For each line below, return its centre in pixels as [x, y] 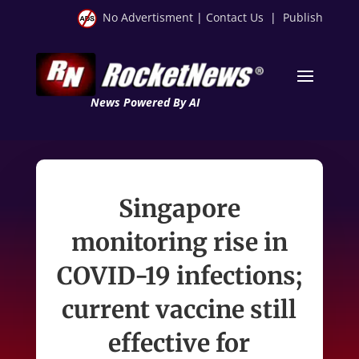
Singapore [179, 208]
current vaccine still [179, 309]
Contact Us [235, 17]
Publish [303, 17]
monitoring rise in [179, 242]
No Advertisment [148, 17]
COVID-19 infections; [179, 275]
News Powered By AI [145, 102]
